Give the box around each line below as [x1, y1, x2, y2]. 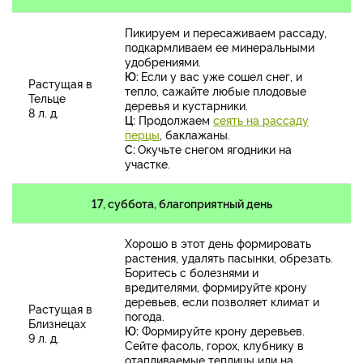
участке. [125, 156, 170, 172]
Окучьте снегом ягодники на [138, 141, 292, 157]
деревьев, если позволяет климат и [125, 293, 319, 310]
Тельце [28, 90, 66, 106]
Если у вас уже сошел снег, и [141, 68, 302, 84]
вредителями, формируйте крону [125, 279, 307, 295]
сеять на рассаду [213, 112, 309, 128]
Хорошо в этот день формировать [125, 235, 311, 251]
